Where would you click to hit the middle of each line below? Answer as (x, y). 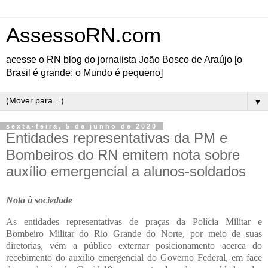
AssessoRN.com (83, 35)
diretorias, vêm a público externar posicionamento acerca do (134, 245)
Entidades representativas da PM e (117, 138)
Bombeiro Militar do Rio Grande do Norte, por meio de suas (134, 233)
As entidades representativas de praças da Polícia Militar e (134, 221)
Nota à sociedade (39, 200)
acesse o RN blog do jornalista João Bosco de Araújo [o (124, 60)
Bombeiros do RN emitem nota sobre (123, 155)
